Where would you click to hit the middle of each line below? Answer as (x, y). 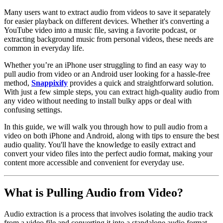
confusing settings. (33, 110)
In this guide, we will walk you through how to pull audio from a (106, 126)
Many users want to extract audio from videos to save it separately (107, 12)
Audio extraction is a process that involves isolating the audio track (109, 214)
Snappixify (50, 83)
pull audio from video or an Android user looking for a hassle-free (107, 74)
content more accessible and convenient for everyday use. (94, 162)
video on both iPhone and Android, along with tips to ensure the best (111, 135)
